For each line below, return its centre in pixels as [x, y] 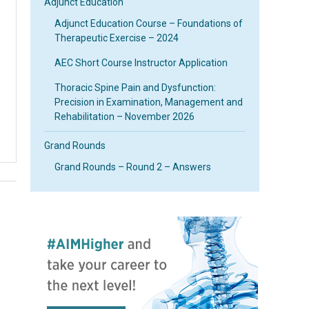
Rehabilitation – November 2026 [125, 117]
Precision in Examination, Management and [149, 102]
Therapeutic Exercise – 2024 [117, 38]
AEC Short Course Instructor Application [141, 63]
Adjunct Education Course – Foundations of [149, 23]
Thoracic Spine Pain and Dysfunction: [136, 88]
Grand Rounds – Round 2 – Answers [133, 167]
